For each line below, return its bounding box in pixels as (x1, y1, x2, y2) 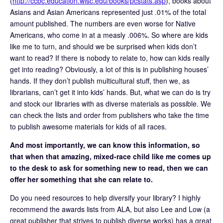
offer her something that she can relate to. (10, 174, 153, 184)
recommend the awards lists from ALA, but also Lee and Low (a (10, 204, 210, 214)
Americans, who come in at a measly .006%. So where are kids (10, 29, 208, 40)
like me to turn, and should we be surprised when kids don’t (10, 41, 197, 51)
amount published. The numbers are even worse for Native (10, 18, 196, 28)
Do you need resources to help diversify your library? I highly (10, 192, 201, 203)
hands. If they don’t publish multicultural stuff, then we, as (10, 75, 190, 86)
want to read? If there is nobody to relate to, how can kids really (10, 52, 210, 63)
